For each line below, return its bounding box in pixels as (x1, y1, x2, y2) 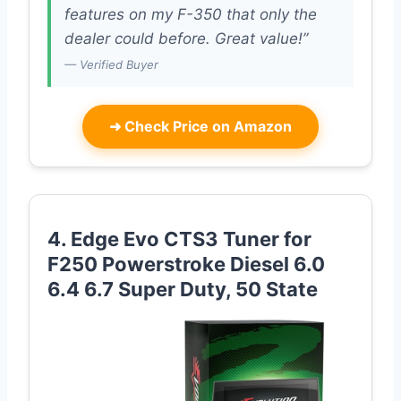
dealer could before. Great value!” (64, 30, 308, 48)
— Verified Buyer (64, 57, 158, 73)
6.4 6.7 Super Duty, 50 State (47, 277, 318, 302)
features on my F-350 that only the (64, 5, 317, 24)
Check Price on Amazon (121, 117, 292, 136)
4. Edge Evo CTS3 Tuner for (47, 227, 311, 252)
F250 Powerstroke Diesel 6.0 (47, 252, 325, 277)
